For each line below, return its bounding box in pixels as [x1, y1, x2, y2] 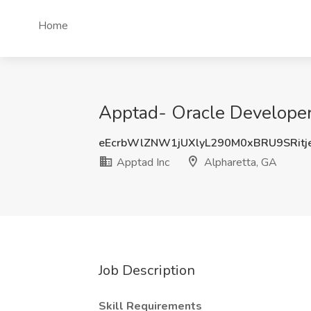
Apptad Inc [114, 155, 169, 170]
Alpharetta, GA [201, 155, 277, 170]
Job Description [99, 261, 195, 280]
